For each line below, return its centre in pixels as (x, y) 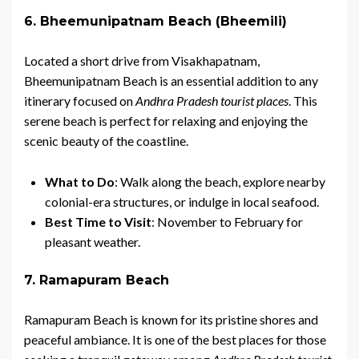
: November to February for (227, 222)
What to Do (80, 182)
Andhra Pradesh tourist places (212, 101)
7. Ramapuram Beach (97, 280)
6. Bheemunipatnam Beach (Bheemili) (155, 22)
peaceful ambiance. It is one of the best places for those (175, 340)
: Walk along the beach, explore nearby (220, 182)
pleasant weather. (93, 242)
